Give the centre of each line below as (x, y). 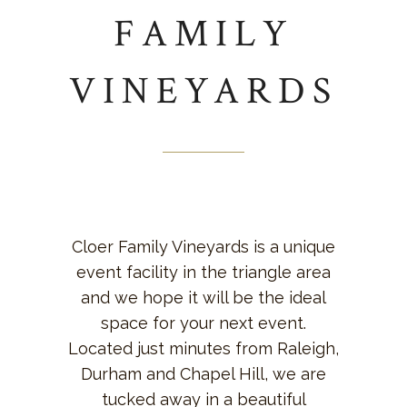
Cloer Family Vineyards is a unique (203, 247)
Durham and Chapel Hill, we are (203, 374)
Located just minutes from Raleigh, (203, 348)
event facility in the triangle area (203, 272)
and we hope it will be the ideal (203, 298)
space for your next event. (203, 323)
